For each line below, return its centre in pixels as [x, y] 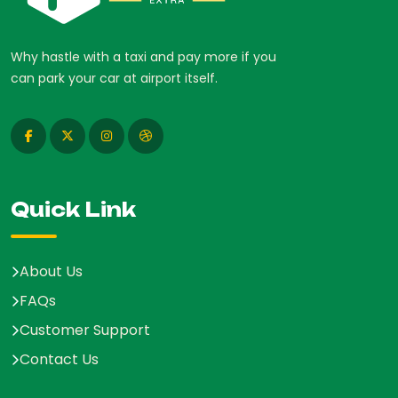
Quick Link [73, 209]
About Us [51, 271]
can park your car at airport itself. [114, 78]
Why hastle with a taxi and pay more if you [143, 56]
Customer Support [85, 330]
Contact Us [59, 359]
